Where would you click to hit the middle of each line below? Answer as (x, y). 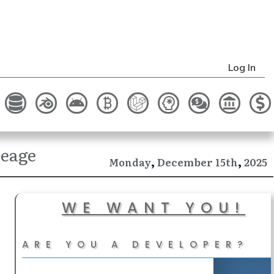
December (185, 162)
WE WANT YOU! (154, 208)
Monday (130, 162)
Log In (242, 68)
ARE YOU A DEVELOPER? (135, 245)
